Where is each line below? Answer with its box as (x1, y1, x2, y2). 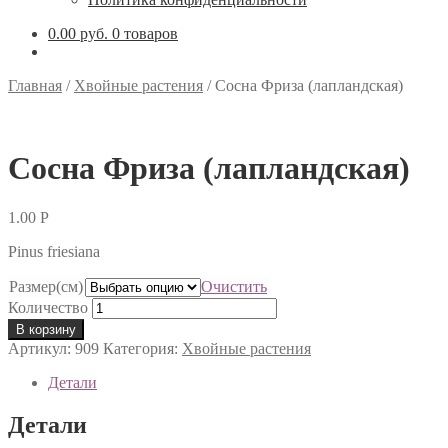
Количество (8, 298, 88, 316)
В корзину (16, 321, 76, 337)
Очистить (201, 277, 267, 295)
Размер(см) (9, 277, 83, 295)
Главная (8, 77, 62, 94)
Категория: (103, 339, 182, 357)
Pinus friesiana (8, 242, 100, 260)
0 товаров (112, 25, 178, 42)
